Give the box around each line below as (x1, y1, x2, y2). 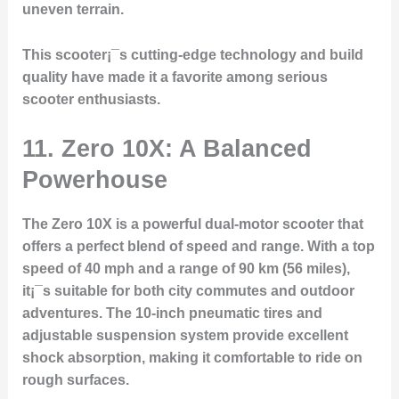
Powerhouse (21, 166, 167, 194)
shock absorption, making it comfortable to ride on (21, 350, 362, 366)
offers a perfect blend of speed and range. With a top (21, 239, 375, 255)
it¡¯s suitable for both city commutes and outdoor (21, 283, 354, 299)
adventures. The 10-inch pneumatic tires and (21, 305, 322, 322)
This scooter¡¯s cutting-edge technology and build (21, 46, 363, 62)
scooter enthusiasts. (21, 91, 160, 107)
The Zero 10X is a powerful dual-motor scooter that (21, 216, 363, 232)
